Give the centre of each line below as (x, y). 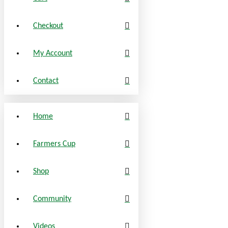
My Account (53, 53)
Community (52, 199)
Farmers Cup (54, 144)
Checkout (48, 26)
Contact (46, 81)
